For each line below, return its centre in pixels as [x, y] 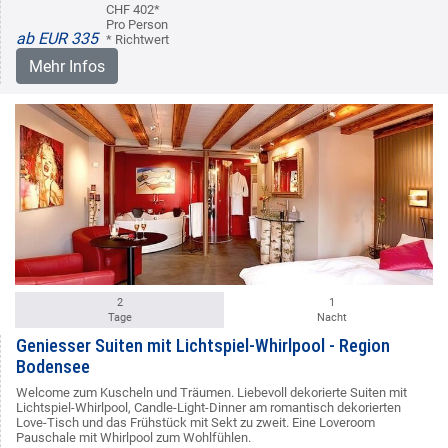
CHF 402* [133, 10]
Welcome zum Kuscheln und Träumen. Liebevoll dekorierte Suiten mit [211, 392]
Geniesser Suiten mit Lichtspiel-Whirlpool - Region [203, 345]
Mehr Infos [67, 67]
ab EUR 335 [57, 39]
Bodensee [53, 366]
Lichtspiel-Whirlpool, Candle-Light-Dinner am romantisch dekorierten [208, 407]
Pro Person [137, 25]
